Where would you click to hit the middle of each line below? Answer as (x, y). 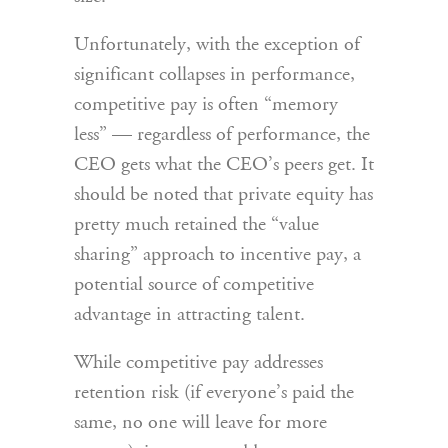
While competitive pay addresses (198, 363)
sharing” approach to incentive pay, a (217, 255)
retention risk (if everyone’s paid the (214, 393)
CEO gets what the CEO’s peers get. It (224, 165)
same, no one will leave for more (200, 423)
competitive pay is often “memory (206, 105)
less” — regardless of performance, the (222, 135)
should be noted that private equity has (223, 195)
